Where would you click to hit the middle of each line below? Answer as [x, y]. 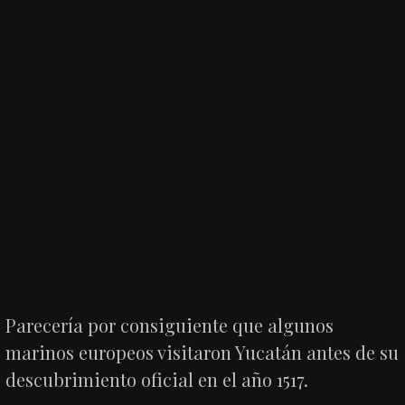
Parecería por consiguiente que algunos [170, 325]
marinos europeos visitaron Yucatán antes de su [202, 352]
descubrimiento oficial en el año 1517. [157, 379]
